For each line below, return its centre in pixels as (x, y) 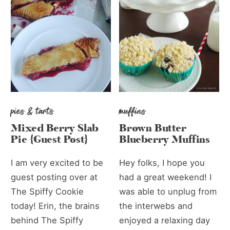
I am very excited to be (57, 163)
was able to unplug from (168, 192)
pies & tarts (33, 111)
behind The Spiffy (47, 221)
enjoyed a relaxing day (165, 221)
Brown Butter (153, 129)
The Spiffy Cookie (47, 192)
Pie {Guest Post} (50, 140)
